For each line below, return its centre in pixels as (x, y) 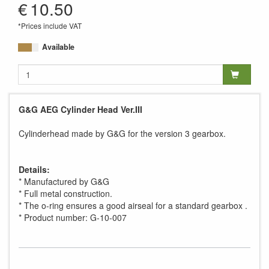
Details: (34, 169)
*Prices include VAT (50, 25)
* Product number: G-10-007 (73, 217)
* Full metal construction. (65, 193)
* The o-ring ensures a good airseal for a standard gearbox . (133, 205)
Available (58, 47)
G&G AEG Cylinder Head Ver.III (80, 109)
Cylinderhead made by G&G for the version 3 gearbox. (122, 133)
